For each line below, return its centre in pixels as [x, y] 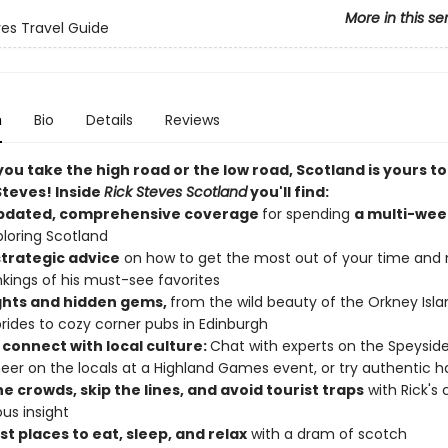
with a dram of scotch [326, 434]
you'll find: [287, 192]
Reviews [192, 120]
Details [109, 120]
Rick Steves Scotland [175, 192]
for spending [307, 214]
